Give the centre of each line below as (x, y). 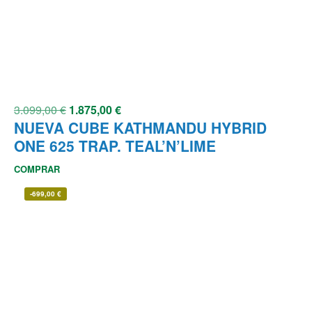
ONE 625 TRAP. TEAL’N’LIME (115, 146)
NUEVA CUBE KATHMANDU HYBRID (140, 128)
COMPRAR (37, 169)
